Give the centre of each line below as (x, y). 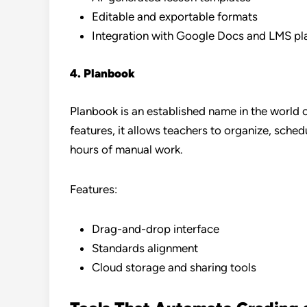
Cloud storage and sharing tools (174, 267)
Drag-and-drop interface (156, 229)
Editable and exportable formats (175, 16)
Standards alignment (145, 248)
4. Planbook (102, 73)
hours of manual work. (126, 149)
